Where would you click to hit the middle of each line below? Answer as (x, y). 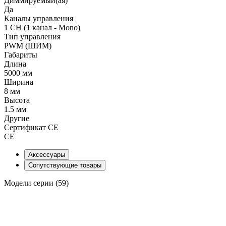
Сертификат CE (31, 127)
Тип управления (32, 36)
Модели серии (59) (36, 183)
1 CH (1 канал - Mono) (42, 27)
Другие (17, 118)
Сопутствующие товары (65, 165)
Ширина (19, 82)
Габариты (21, 54)
